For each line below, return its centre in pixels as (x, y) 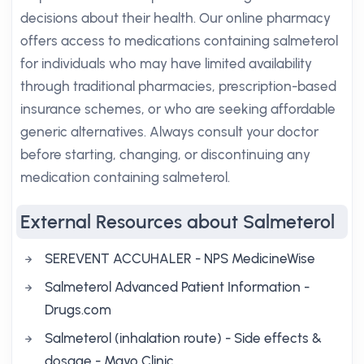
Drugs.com (78, 310)
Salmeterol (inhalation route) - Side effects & (183, 338)
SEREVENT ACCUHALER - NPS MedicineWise (180, 258)
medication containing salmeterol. (125, 177)
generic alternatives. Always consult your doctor (169, 132)
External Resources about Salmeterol (178, 222)
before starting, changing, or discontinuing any (165, 154)
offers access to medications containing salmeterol (179, 41)
